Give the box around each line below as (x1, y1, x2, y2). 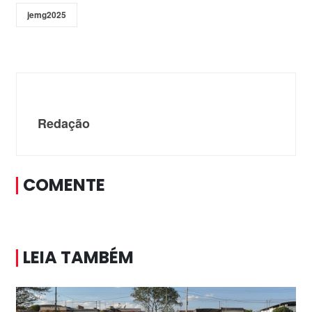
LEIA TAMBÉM (23, 246, 134, 269)
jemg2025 (27, 8, 66, 21)
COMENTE (23, 173, 105, 196)
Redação (38, 114, 90, 132)
